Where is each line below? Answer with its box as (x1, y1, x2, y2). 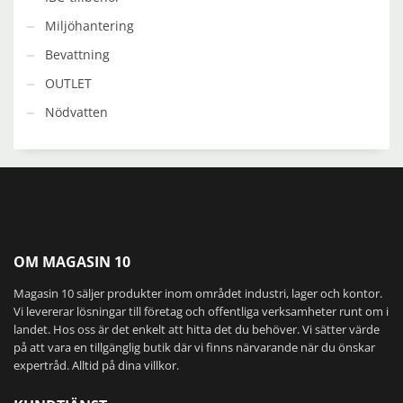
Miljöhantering (45, 16, 134, 34)
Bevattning (45, 45, 110, 63)
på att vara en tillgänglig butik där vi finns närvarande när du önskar (13, 338, 375, 355)
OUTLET (45, 74, 92, 92)
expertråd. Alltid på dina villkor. (13, 356, 179, 373)
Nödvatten (45, 103, 108, 121)
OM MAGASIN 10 (13, 251, 130, 272)
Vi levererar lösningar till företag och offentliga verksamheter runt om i (13, 302, 389, 319)
